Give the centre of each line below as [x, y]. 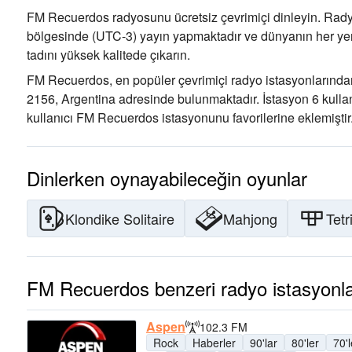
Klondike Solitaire [120, 218]
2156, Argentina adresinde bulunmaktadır [141, 99]
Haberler [214, 343]
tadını [42, 55]
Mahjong [250, 218]
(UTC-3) [113, 36]
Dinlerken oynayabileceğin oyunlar [167, 178]
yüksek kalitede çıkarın [122, 55]
